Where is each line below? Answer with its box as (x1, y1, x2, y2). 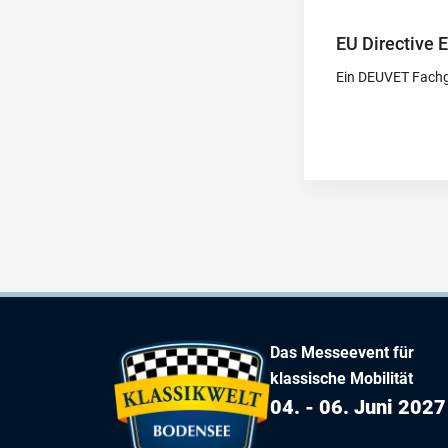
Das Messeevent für (270, 342, 414, 362)
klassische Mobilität (270, 368, 413, 388)
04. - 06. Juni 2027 (270, 394, 446, 419)
